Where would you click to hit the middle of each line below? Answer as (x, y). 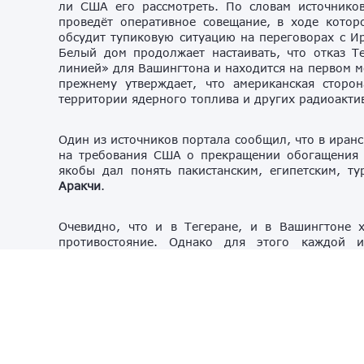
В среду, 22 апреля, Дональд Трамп (169, 344)
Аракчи (80, 185)
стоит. (76, 303)
